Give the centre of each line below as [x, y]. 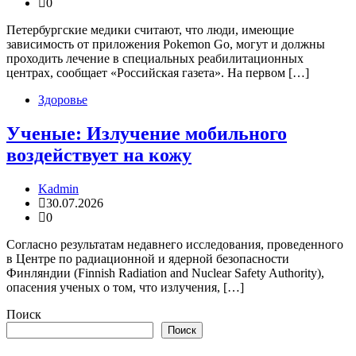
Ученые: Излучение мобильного [147, 134]
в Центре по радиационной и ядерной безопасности [148, 259]
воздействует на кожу [99, 155]
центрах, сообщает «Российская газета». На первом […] [158, 73]
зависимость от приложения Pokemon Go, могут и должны [166, 44]
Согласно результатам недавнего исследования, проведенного [175, 245]
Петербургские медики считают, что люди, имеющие [150, 30]
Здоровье [63, 100]
